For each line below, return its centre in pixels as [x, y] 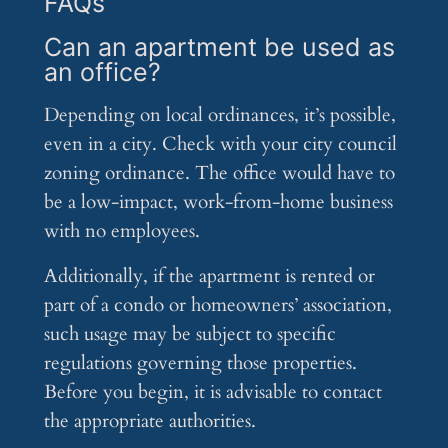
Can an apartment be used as [219, 47]
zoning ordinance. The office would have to [219, 173]
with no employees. [121, 231]
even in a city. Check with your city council [220, 144]
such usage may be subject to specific [189, 334]
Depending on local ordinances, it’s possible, [219, 115]
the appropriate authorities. [149, 421]
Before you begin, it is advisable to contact [212, 392]
